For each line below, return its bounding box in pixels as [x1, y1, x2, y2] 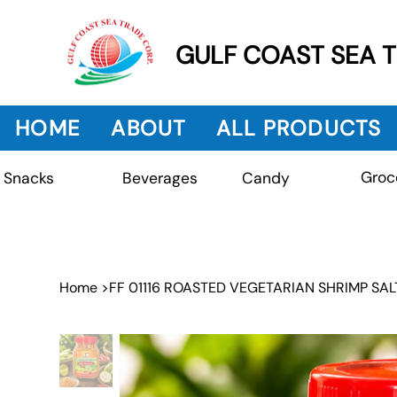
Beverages [121, 168, 198, 189]
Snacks [4, 168, 55, 189]
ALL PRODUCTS [215, 113, 382, 142]
